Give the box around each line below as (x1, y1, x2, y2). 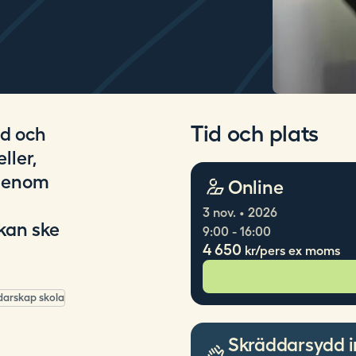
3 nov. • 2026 (202, 205, 277, 220)
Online (227, 176, 284, 198)
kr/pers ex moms (244, 243, 340, 258)
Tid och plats (190, 121, 319, 147)
